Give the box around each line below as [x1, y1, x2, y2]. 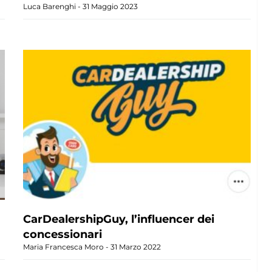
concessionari [23, 228, 103, 242]
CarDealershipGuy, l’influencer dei [23, 212, 215, 226]
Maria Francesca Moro [23, 242, 106, 252]
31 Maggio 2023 [81, 2, 138, 12]
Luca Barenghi [23, 2, 78, 12]
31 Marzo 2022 [109, 242, 161, 252]
